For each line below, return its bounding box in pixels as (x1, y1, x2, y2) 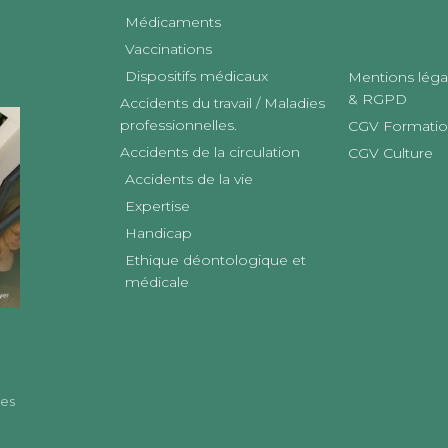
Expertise (125, 196, 190, 215)
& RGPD (348, 89, 407, 108)
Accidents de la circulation (120, 142, 300, 161)
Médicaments (125, 12, 221, 31)
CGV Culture (348, 143, 433, 162)
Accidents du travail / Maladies (120, 93, 325, 112)
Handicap (125, 223, 192, 242)
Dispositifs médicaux (125, 66, 268, 85)
